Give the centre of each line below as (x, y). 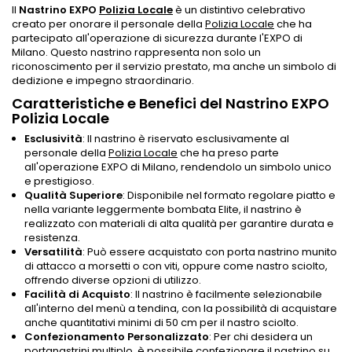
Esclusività (53, 138)
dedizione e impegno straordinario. (103, 80)
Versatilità (53, 251)
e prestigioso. (59, 181)
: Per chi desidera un (261, 336)
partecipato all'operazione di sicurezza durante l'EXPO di (157, 38)
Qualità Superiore (73, 195)
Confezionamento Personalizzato (117, 336)
